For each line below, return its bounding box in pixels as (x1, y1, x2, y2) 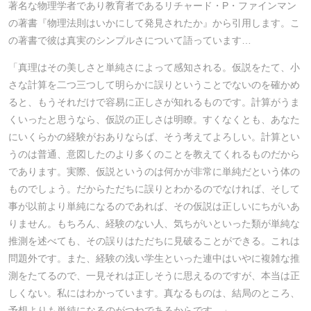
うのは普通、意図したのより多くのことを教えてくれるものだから (8, 149, 300, 160)
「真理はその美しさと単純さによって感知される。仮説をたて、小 (8, 62, 300, 74)
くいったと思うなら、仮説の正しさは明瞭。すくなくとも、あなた (8, 114, 300, 126)
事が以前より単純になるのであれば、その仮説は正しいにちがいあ (8, 201, 300, 212)
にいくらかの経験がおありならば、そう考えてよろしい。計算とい (8, 131, 300, 143)
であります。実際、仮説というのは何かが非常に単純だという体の (8, 166, 300, 178)
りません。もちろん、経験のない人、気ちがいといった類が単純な (8, 218, 300, 230)
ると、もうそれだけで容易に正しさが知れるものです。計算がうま (8, 96, 300, 108)
